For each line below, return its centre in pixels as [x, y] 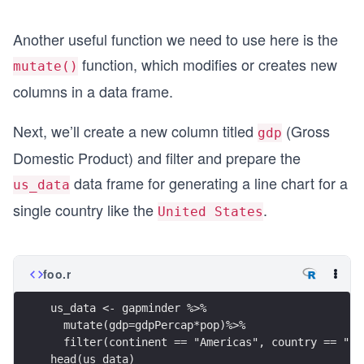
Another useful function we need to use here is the [175, 39]
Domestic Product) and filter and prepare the [157, 158]
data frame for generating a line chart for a [209, 183]
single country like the [85, 210]
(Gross [306, 131]
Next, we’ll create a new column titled [135, 131]
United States [210, 212]
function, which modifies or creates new [208, 64]
